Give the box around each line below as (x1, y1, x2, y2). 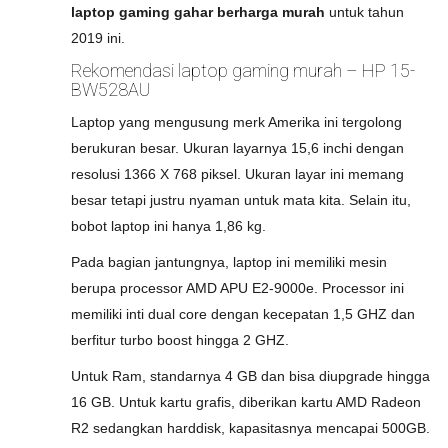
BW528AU (71, 79, 150, 100)
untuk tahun (325, 4, 404, 20)
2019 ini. (71, 30, 125, 46)
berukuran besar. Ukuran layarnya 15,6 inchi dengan (71, 140, 404, 156)
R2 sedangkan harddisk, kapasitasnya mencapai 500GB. (71, 420, 430, 436)
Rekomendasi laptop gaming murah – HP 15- (71, 60, 415, 81)
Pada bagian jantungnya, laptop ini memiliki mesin (71, 254, 387, 270)
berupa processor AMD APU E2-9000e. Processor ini (71, 280, 404, 296)
